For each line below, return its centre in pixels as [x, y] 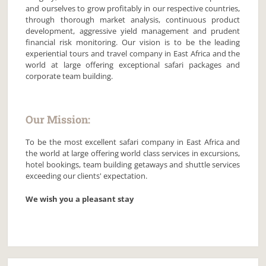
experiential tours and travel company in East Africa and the [133, 53]
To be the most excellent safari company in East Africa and [133, 142]
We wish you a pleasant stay [80, 199]
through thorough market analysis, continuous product [133, 20]
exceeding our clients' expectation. [87, 176]
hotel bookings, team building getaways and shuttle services [133, 164]
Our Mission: [58, 119]
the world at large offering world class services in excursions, [133, 153]
